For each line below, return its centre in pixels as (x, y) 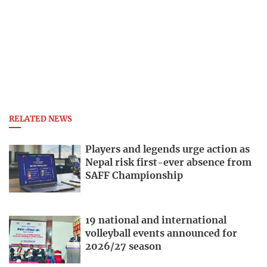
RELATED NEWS (41, 120)
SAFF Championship (134, 176)
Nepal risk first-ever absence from (168, 162)
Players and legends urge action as (167, 149)
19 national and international (156, 221)
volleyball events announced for (161, 234)
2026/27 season (123, 247)
